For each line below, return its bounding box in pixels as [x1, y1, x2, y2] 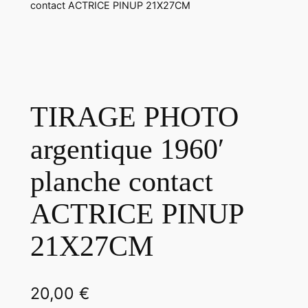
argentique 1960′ [30, 133, 224, 165]
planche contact [30, 165, 213, 197]
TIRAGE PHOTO [30, 100, 239, 133]
